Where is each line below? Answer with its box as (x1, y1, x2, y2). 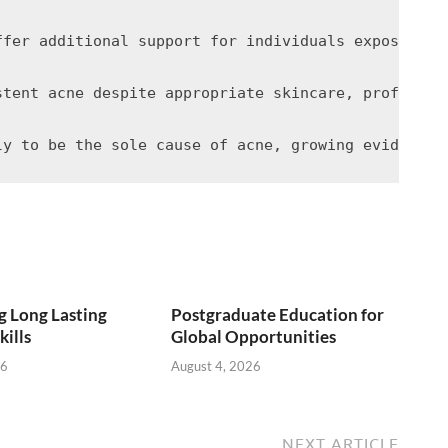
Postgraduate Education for (171, 304, 385, 326)
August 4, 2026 (171, 357, 262, 374)
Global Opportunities (171, 326, 337, 348)
